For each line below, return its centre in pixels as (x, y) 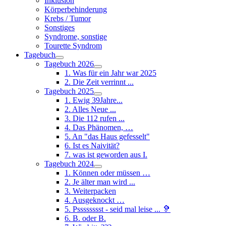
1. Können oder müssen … (107, 173)
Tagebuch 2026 (69, 64)
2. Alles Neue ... (90, 109)
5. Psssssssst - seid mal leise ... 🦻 (118, 209)
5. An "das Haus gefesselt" (107, 136)
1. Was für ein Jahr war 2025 (110, 73)
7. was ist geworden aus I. (106, 155)
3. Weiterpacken (90, 191)
